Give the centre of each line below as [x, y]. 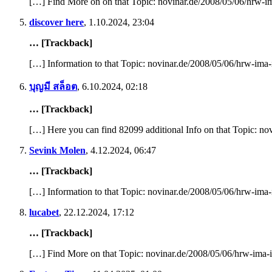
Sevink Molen [57, 150]
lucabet [44, 212]
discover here [56, 22]
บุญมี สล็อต [53, 86]
